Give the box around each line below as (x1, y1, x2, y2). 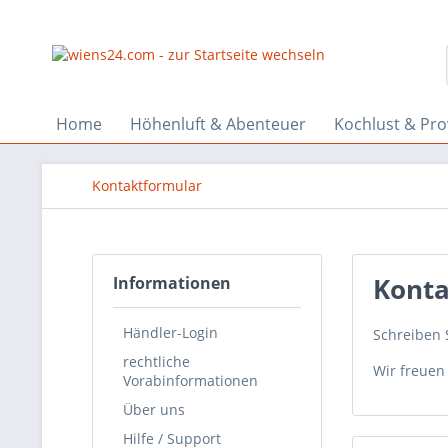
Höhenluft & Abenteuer (130, 113, 306, 135)
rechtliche (123, 351, 190, 371)
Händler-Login (123, 322, 218, 342)
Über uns (123, 399, 185, 419)
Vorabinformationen (123, 370, 258, 390)
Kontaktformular (92, 176, 202, 195)
